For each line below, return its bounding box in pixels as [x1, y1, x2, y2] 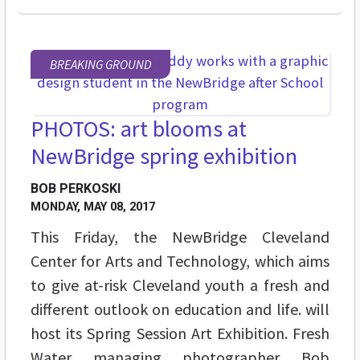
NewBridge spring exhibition [31, 141, 297, 171]
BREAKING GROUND [50, 56, 151, 73]
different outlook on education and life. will [31, 299, 329, 320]
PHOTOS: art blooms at [31, 114, 247, 144]
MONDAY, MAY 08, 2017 [31, 200, 155, 215]
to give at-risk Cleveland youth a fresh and [31, 275, 329, 296]
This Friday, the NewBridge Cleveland [31, 227, 329, 247]
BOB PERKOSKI [31, 181, 121, 197]
